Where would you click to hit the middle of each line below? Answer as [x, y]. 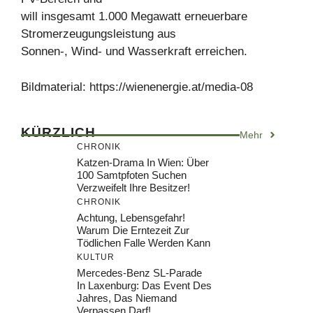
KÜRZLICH [58, 132]
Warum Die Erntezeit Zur [133, 230]
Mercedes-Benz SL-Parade [139, 272]
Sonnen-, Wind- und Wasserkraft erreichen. [134, 51]
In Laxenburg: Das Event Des [144, 285]
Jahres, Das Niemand [127, 298]
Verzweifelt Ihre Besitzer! [133, 187]
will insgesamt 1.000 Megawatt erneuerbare [134, 16]
